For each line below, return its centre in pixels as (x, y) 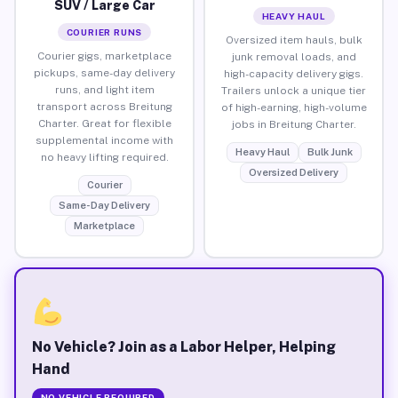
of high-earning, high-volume (294, 107)
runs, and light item (104, 89)
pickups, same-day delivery (104, 72)
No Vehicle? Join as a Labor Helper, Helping (183, 346)
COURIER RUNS (104, 32)
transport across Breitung (104, 106)
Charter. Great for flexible (104, 123)
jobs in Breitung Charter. (294, 124)
